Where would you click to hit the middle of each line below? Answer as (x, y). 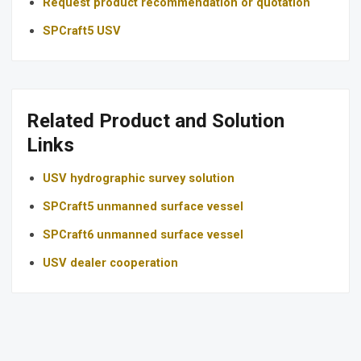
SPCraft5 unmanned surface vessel (143, 207)
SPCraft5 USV (82, 31)
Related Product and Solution (156, 121)
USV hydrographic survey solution (139, 178)
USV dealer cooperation (110, 263)
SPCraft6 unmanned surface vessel (143, 235)
